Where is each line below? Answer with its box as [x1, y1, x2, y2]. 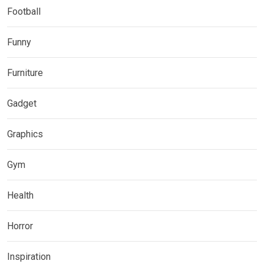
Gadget [7, 98, 37, 109]
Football [7, 6, 41, 17]
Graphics [7, 128, 43, 140]
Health [7, 190, 34, 201]
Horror [7, 220, 33, 232]
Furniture [7, 67, 43, 78]
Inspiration [7, 251, 51, 262]
